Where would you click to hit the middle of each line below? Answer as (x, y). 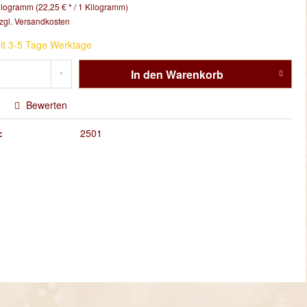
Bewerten (45, 105)
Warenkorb (194, 74)
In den (147, 74)
